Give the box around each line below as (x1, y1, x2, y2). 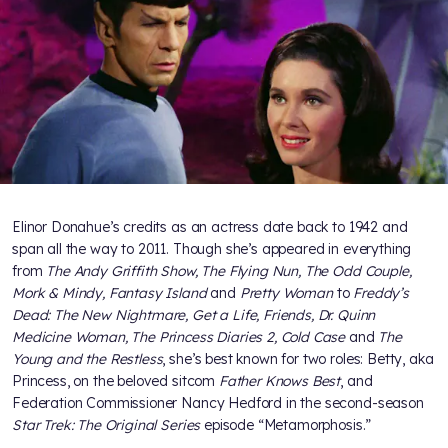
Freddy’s (353, 284, 409, 303)
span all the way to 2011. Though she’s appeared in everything (12, 240, 412, 259)
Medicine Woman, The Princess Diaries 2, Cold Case (12, 328, 346, 347)
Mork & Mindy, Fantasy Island (12, 284, 207, 303)
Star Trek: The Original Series (12, 416, 201, 435)
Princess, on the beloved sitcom (12, 372, 219, 391)
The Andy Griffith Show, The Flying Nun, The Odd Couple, (46, 262, 412, 281)
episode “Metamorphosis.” (200, 416, 372, 435)
